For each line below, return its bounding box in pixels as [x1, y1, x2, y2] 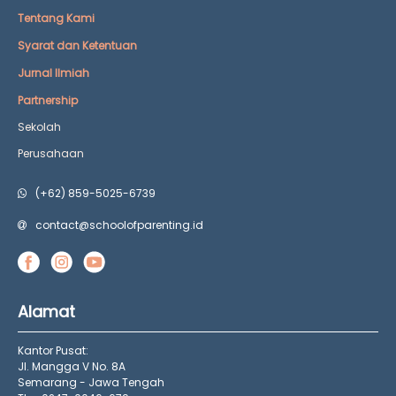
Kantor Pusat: [18, 343, 88, 359]
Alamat [18, 301, 75, 324]
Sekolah [18, 118, 61, 134]
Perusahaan [18, 145, 84, 161]
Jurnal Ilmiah [18, 65, 89, 80]
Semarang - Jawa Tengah [18, 375, 164, 391]
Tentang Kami [18, 10, 95, 26]
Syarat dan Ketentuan [18, 37, 137, 53]
